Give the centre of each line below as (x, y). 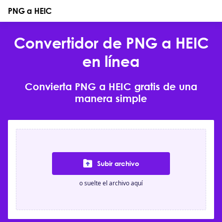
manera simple (111, 98)
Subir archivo (118, 163)
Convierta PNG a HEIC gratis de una (111, 86)
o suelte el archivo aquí (111, 183)
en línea (111, 61)
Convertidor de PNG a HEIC (111, 43)
